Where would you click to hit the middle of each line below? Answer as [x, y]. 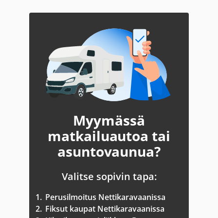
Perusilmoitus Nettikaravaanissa [105, 197]
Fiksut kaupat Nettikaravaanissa [105, 209]
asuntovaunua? [109, 151]
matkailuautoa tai [109, 136]
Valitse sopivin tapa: [109, 176]
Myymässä [109, 120]
